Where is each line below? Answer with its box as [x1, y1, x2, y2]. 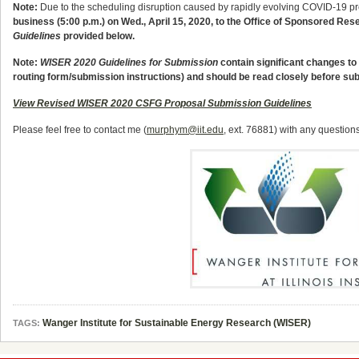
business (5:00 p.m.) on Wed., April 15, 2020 [13, 16, 211, 27]
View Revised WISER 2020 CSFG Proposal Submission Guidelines [13, 98, 312, 109]
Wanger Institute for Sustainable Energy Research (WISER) [42, 317, 311, 329]
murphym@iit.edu [147, 124, 224, 135]
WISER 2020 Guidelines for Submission [40, 57, 218, 68]
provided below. [63, 30, 135, 42]
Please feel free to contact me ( [13, 124, 147, 135]
